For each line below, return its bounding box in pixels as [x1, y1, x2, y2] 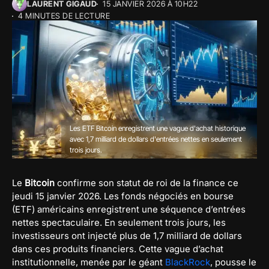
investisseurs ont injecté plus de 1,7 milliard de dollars [12, 229, 242, 241]
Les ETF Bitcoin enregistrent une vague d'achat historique [69, 123, 246, 133]
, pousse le [210, 256, 256, 268]
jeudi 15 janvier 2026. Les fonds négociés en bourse [12, 190, 234, 202]
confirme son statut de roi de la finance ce [55, 177, 238, 189]
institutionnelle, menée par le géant [12, 256, 165, 268]
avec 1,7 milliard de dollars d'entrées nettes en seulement [69, 134, 242, 144]
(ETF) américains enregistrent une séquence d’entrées [12, 203, 246, 215]
